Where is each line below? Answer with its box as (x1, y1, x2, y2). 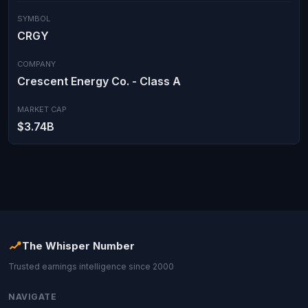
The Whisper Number (22, 239, 135, 252)
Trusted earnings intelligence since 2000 (8, 261, 174, 272)
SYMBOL (17, 14, 50, 23)
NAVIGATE (8, 291, 56, 302)
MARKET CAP (17, 104, 67, 114)
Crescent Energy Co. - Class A (17, 74, 181, 88)
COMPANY (17, 59, 56, 69)
